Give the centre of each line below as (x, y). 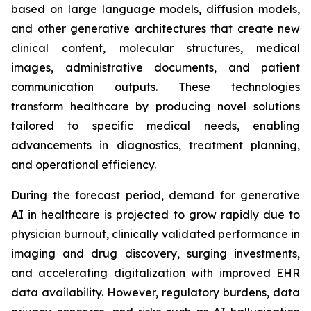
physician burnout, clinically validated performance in (155, 234)
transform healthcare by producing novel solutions (155, 106)
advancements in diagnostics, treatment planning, (155, 145)
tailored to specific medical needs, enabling (155, 126)
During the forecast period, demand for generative (155, 195)
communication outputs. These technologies (155, 87)
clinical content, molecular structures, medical (155, 48)
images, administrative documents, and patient (155, 67)
